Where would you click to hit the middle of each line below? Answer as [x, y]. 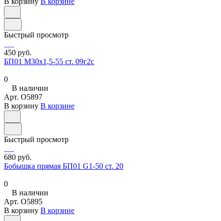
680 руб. [18, 157]
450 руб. [18, 53]
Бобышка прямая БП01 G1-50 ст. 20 [64, 166]
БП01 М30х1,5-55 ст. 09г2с [49, 62]
